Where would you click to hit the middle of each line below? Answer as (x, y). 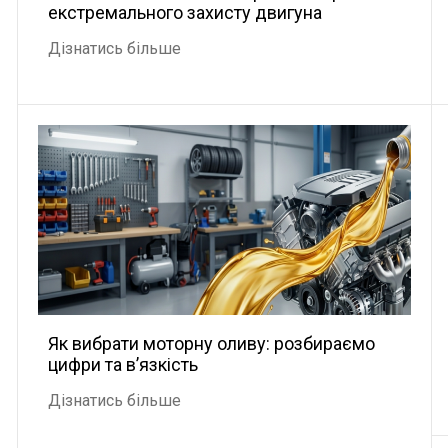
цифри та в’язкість (123, 364)
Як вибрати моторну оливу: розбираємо (212, 343)
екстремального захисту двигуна (185, 12)
